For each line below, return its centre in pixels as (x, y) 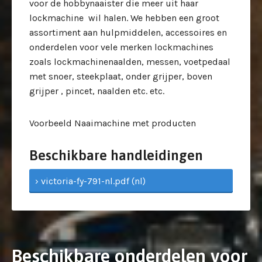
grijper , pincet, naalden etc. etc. (97, 91)
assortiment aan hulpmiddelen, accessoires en (128, 32)
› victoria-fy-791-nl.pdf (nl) (90, 181)
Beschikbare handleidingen (116, 155)
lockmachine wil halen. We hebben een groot (124, 18)
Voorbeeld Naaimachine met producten (113, 123)
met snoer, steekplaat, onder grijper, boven (121, 76)
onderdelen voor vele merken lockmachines (121, 47)
